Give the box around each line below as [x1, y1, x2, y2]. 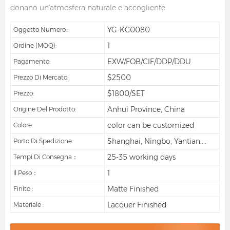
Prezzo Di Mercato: [13, 73, 68, 81]
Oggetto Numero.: [13, 25, 68, 33]
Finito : [13, 184, 33, 193]
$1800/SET [107, 88, 145, 98]
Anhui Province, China [107, 104, 185, 114]
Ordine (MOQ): [13, 41, 56, 49]
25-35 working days [107, 152, 176, 162]
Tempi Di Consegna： [13, 152, 78, 161]
